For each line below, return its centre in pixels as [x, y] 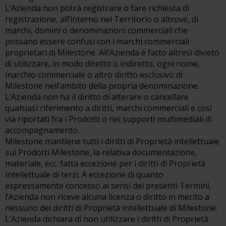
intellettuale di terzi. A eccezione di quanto [84, 175]
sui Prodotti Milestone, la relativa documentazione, [101, 152]
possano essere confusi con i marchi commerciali [97, 41]
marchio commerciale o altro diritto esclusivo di [94, 75]
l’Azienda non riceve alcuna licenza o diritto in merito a [107, 197]
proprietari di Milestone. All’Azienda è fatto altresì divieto [112, 52]
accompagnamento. [42, 130]
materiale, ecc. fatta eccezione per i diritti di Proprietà [105, 163]
